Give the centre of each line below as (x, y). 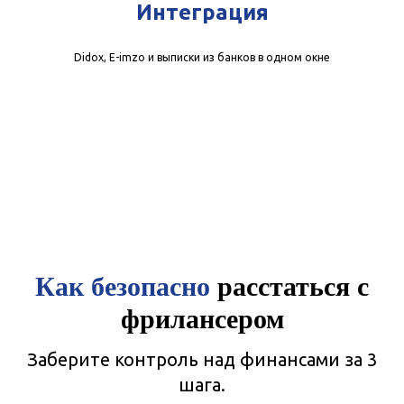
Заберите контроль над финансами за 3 (202, 360)
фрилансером (202, 318)
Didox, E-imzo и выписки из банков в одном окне (202, 58)
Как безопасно (123, 285)
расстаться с (289, 285)
